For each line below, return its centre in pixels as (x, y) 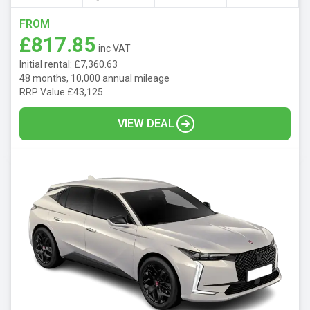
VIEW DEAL (146, 124)
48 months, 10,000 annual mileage (94, 79)
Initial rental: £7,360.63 (69, 65)
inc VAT (115, 49)
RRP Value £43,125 (61, 92)
